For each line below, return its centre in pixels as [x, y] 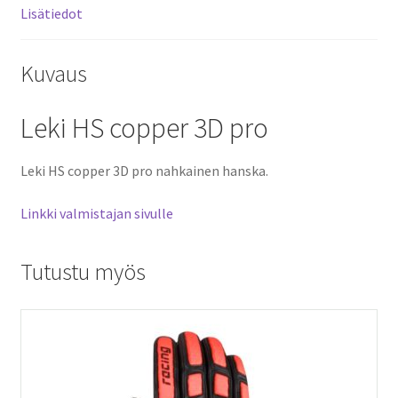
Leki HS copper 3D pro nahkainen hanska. [144, 170]
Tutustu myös [83, 272]
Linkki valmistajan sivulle [96, 213]
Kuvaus [53, 73]
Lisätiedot [51, 14]
